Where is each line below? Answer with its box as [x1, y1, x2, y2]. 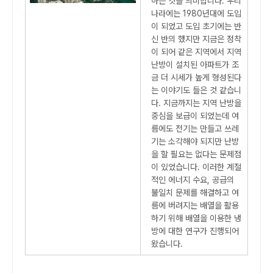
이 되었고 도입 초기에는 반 [151, 21, 241, 32]
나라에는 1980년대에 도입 [151, 9, 241, 19]
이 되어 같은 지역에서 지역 [151, 47, 241, 57]
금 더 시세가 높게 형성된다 [151, 73, 241, 83]
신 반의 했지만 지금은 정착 [151, 34, 241, 44]
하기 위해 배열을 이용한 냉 [151, 213, 241, 224]
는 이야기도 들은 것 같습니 [151, 85, 241, 96]
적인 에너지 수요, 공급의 [151, 175, 234, 185]
